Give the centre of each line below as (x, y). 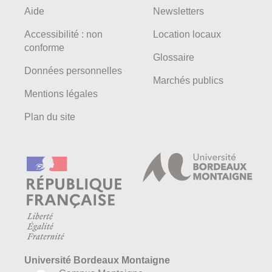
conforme (44, 47)
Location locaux (187, 34)
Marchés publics (188, 80)
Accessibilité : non (63, 34)
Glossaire (174, 57)
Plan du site (50, 117)
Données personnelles (73, 70)
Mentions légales (61, 93)
